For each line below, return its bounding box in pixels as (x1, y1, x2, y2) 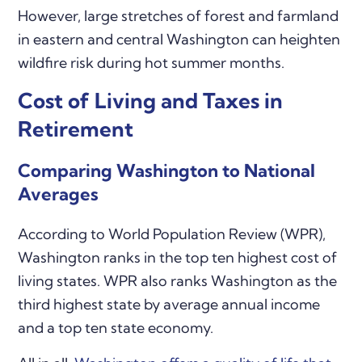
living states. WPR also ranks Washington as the (18, 271, 338, 291)
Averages (18, 183, 99, 206)
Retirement (18, 116, 134, 143)
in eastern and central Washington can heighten (18, 30, 341, 49)
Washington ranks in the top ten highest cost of (18, 248, 338, 267)
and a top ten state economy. (18, 318, 214, 338)
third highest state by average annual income (18, 295, 321, 314)
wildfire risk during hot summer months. (18, 53, 285, 73)
